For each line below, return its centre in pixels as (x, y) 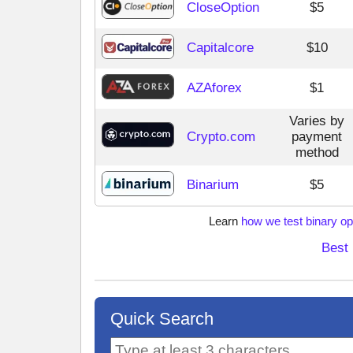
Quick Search (162, 319)
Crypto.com (221, 137)
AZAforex (214, 88)
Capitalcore (220, 48)
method (317, 153)
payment (317, 137)
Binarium (213, 185)
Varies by (317, 121)
